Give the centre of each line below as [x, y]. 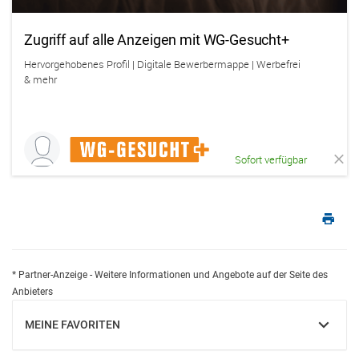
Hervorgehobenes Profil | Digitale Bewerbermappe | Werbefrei [162, 64]
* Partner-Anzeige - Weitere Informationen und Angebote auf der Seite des [170, 275]
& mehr [40, 79]
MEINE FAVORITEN [73, 325]
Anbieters [32, 292]
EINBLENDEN [58, 332]
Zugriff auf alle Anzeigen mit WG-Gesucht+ [157, 40]
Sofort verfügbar [271, 159]
